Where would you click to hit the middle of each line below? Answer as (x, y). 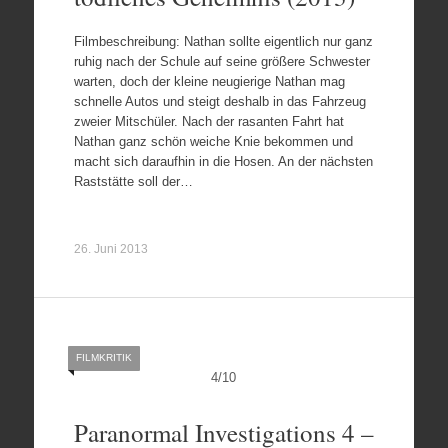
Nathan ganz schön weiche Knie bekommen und (213, 141)
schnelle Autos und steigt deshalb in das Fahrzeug (219, 101)
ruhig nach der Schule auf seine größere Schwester (221, 61)
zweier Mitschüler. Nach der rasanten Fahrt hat (208, 121)
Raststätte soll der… (133, 181)
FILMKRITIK (103, 357)
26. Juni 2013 (110, 248)
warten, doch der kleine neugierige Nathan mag (209, 81)
